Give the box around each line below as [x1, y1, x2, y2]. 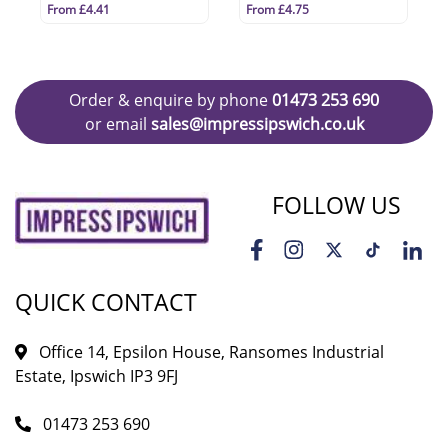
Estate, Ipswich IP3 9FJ [15, 365, 178, 387]
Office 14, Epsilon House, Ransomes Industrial [35, 341, 384, 363]
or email [84, 113, 151, 136]
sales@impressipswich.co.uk [150, 113, 364, 136]
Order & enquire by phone [69, 89, 272, 112]
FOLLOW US [271, 189, 401, 222]
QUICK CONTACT [15, 286, 197, 318]
